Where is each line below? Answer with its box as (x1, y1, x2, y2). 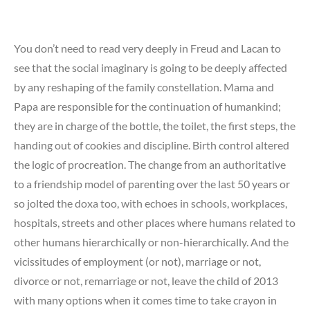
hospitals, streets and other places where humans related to (14, 215, 295, 229)
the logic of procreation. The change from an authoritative (14, 157, 286, 171)
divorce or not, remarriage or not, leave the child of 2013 (14, 273, 278, 287)
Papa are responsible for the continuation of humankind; (14, 99, 281, 113)
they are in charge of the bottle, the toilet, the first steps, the (14, 118, 295, 132)
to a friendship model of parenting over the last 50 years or (14, 176, 290, 190)
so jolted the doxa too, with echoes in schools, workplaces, (14, 196, 287, 210)
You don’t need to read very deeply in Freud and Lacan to (14, 41, 281, 55)
